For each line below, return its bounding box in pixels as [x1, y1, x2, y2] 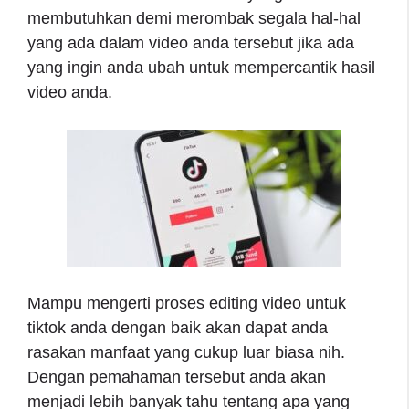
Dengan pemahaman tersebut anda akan [27, 367, 326, 386]
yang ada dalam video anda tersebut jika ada [27, 33, 354, 52]
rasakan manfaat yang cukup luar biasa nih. [27, 342, 345, 362]
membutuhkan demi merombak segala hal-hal [27, 8, 361, 27]
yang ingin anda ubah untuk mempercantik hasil [27, 58, 375, 77]
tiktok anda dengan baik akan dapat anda [27, 318, 328, 337]
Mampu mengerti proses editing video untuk [27, 293, 346, 312]
